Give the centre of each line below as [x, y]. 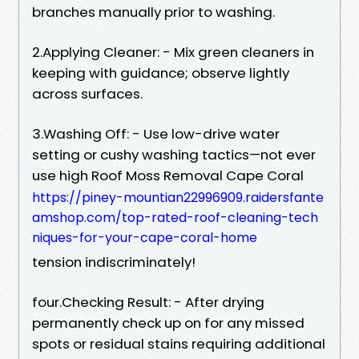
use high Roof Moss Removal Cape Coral [168, 175]
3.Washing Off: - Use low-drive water [156, 133]
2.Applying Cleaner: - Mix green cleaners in [173, 52]
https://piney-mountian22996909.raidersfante [178, 197]
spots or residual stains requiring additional [179, 343]
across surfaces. [87, 93]
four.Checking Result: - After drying [148, 302]
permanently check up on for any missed [168, 323]
